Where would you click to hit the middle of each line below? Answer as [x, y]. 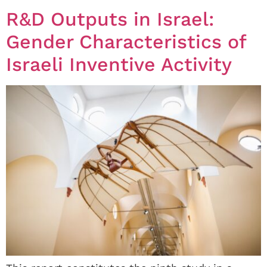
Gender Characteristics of [126, 42]
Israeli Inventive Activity [119, 65]
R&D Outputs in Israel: [110, 19]
